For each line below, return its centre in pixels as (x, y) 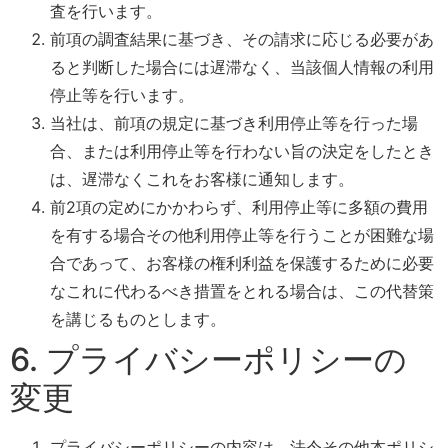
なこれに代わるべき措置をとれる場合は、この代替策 (242, 290)
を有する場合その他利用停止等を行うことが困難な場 (242, 234)
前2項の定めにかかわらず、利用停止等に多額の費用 (239, 206)
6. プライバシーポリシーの (208, 359)
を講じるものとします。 (138, 318)
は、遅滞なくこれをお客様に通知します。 (202, 178)
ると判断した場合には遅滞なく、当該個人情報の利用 (242, 66)
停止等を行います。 (122, 94)
